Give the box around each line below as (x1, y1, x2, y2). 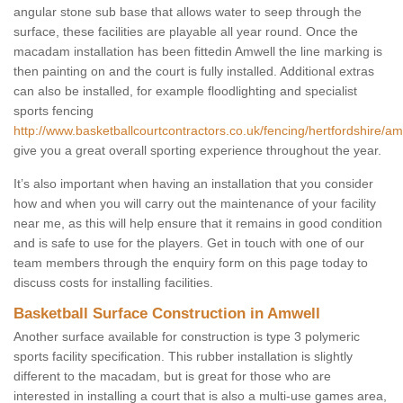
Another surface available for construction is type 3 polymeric (13, 329, 360, 345)
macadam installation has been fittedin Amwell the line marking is (13, 44, 382, 59)
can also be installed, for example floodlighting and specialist (13, 84, 357, 99)
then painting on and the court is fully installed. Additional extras (13, 64, 374, 79)
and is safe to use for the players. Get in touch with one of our (13, 236, 364, 251)
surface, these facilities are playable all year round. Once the (13, 24, 358, 40)
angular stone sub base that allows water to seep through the (13, 4, 362, 20)
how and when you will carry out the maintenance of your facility (13, 196, 376, 211)
